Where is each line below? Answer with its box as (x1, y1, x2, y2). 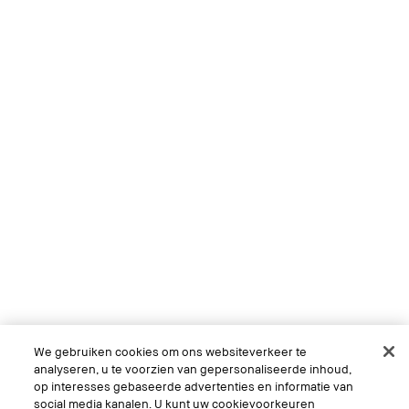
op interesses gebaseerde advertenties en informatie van (34, 379, 354, 393)
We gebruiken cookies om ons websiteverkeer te (34, 344, 308, 359)
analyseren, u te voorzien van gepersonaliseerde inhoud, (34, 362, 352, 376)
